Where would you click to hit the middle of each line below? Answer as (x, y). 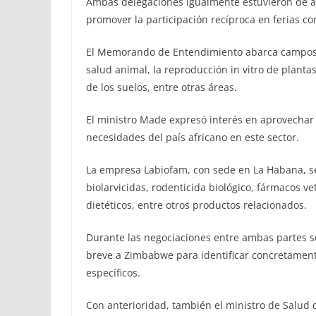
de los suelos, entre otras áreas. (162, 87)
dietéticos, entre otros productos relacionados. (196, 205)
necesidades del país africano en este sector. (193, 137)
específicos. (113, 273)
